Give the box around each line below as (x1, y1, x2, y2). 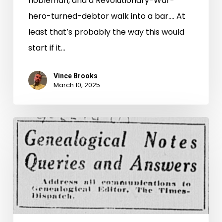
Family (12, 182, 38, 194)
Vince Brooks (53, 72, 98, 80)
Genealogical (12, 198, 64, 210)
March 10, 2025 (53, 80, 100, 90)
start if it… (28, 42, 65, 54)
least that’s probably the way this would (28, 26, 184, 38)
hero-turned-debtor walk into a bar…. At (28, 10, 185, 22)
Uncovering (12, 118, 57, 130)
